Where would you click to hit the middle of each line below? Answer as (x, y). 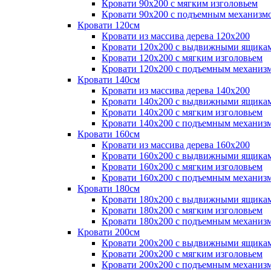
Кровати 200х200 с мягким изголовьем (182, 254)
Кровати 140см (109, 80)
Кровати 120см (109, 25)
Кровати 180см (109, 188)
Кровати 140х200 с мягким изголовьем (182, 112)
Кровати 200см (109, 232)
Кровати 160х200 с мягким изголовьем (182, 167)
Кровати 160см (109, 134)
